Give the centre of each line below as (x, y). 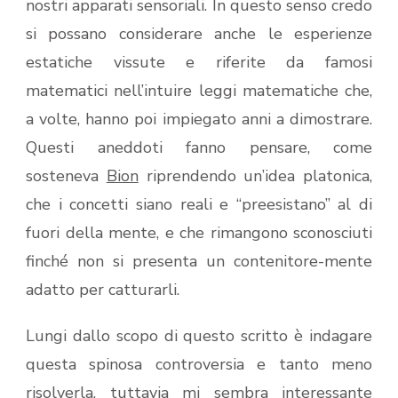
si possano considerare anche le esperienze (199, 34)
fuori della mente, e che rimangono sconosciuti (199, 233)
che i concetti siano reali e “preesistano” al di (199, 205)
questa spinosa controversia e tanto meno (199, 365)
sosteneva (66, 176)
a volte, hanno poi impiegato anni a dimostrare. (199, 119)
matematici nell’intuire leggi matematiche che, (199, 91)
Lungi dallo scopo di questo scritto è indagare (199, 336)
